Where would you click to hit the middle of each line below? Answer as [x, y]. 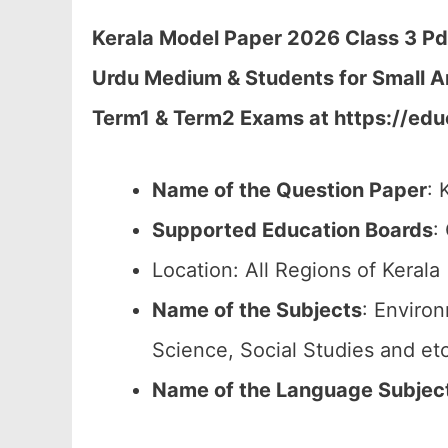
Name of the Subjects [257, 310]
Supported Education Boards [292, 230]
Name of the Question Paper [289, 190]
